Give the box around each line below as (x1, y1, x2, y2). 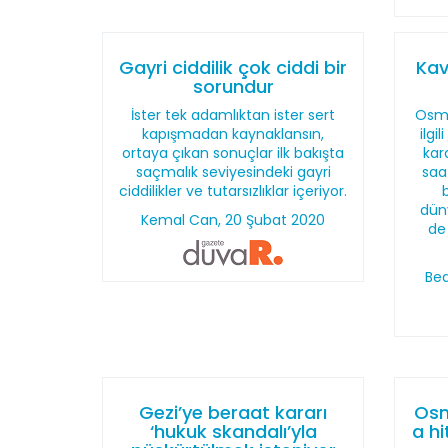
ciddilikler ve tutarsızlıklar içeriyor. (119, 181, 348, 201)
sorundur (192, 74, 274, 99)
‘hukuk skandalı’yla (149, 419, 317, 444)
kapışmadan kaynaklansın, (142, 124, 325, 144)
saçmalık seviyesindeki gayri (135, 162, 331, 182)
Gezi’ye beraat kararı (139, 400, 328, 425)
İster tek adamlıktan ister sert (131, 105, 336, 125)
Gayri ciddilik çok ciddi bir (119, 55, 348, 80)
